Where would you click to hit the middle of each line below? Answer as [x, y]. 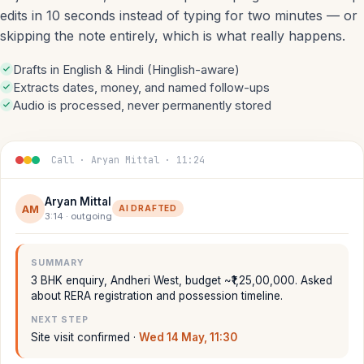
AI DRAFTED [148, 208]
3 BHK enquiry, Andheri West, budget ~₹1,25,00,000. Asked [182, 280]
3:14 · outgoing [78, 216]
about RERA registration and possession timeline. [157, 296]
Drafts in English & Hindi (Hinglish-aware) [126, 69]
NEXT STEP [60, 320]
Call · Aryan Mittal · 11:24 [128, 160]
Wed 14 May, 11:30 [188, 337]
